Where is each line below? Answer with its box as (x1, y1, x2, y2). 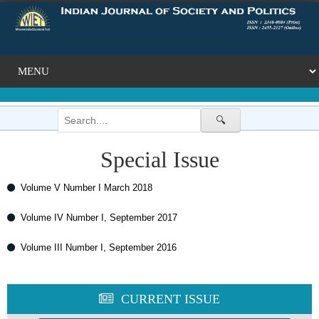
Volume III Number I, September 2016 (21, 242, 177, 253)
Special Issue (100, 147, 219, 172)
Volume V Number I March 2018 (21, 182, 152, 193)
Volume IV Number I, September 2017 (21, 212, 177, 223)
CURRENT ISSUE (121, 292, 220, 306)
